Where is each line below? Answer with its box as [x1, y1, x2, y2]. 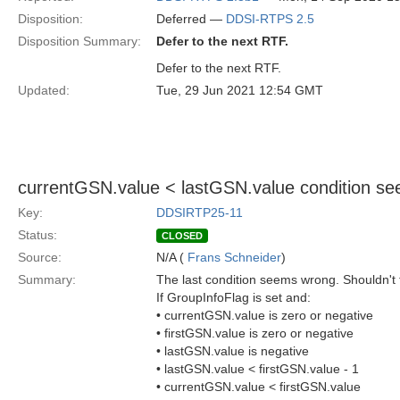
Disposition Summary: [18, 34, 141, 48]
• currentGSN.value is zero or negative [156, 308, 373, 322]
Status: [18, 228, 57, 242]
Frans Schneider [187, 250, 281, 264]
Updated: [18, 83, 70, 97]
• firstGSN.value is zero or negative [156, 326, 354, 340]
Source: [18, 250, 62, 264]
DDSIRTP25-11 [156, 205, 243, 220]
